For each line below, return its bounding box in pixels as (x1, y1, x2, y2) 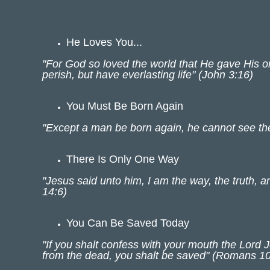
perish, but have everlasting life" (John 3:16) (42, 69, 253, 81)
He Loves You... (66, 36, 142, 48)
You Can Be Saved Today (66, 217, 189, 229)
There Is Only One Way (66, 153, 179, 165)
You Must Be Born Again (66, 100, 183, 112)
